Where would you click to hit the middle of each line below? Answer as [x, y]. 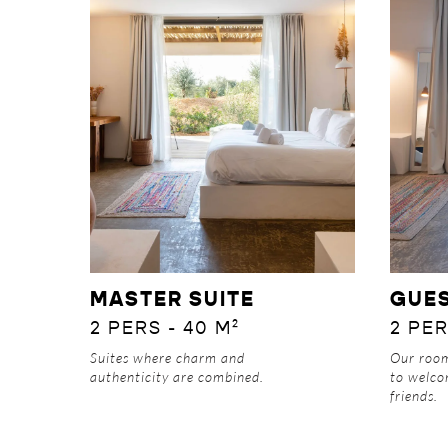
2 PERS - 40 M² [164, 329]
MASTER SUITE [172, 300]
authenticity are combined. [176, 377]
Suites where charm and [167, 358]
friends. [413, 396]
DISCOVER [222, 97]
